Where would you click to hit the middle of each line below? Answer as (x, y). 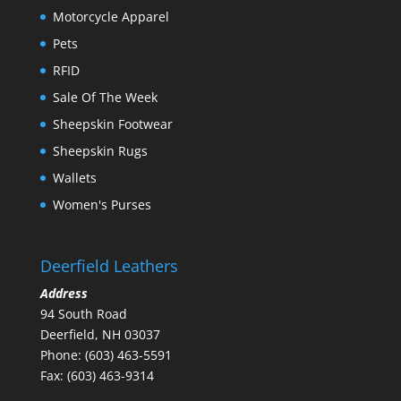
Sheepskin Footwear (112, 124)
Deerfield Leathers (109, 266)
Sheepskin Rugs (100, 151)
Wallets (74, 178)
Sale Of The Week (105, 97)
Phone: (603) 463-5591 (106, 355)
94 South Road (83, 314)
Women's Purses (102, 205)
